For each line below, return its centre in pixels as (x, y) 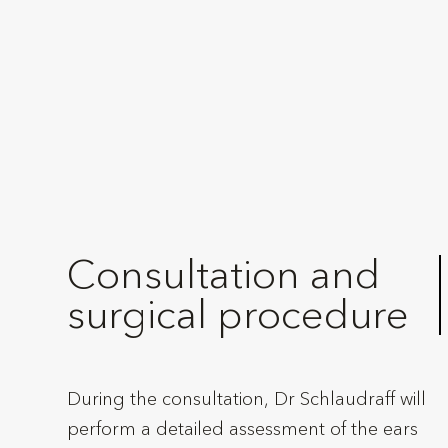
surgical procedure (238, 315)
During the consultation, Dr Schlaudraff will (247, 400)
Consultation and (224, 275)
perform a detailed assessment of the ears (243, 430)
